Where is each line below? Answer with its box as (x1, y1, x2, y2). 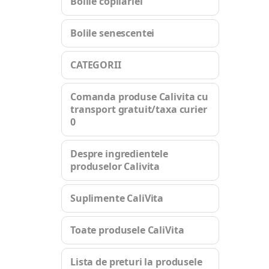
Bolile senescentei (70, 26, 155, 40)
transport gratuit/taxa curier (70, 103, 207, 116)
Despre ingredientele (70, 147, 169, 160)
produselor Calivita (70, 160, 160, 173)
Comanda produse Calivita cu (70, 90, 208, 103)
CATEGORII (70, 58, 121, 71)
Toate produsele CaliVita (70, 223, 184, 237)
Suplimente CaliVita (70, 192, 164, 205)
